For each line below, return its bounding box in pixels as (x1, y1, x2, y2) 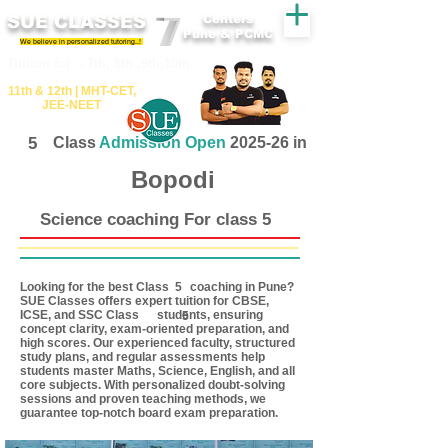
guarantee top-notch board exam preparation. (20, 406, 278, 420)
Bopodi (131, 166, 215, 193)
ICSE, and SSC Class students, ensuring (20, 308, 263, 322)
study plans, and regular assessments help (20, 350, 265, 364)
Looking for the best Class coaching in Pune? (20, 280, 294, 294)
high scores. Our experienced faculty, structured (20, 336, 295, 350)
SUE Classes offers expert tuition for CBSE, (20, 294, 269, 308)
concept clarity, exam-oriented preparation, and (20, 322, 289, 336)
